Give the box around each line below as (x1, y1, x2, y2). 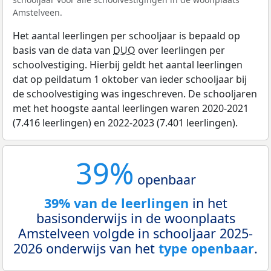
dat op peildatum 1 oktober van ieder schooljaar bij (13, 72, 247, 86)
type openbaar (158, 239, 254, 257)
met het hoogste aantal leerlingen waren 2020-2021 (13, 101, 249, 115)
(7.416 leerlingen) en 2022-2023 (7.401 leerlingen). (13, 116, 238, 129)
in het (188, 194, 227, 212)
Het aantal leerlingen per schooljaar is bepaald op (13, 28, 240, 42)
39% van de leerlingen (44, 194, 189, 212)
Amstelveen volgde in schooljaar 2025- (18, 224, 253, 242)
